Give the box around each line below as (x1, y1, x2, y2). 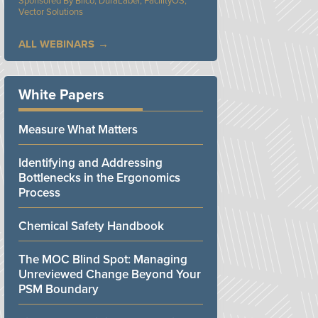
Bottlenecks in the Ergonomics (18, 170, 180, 185)
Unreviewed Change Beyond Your (18, 266, 201, 282)
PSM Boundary (18, 281, 99, 297)
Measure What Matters (18, 121, 138, 137)
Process (18, 185, 60, 200)
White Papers (18, 86, 104, 104)
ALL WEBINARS (18, 37, 94, 50)
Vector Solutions (18, 6, 83, 18)
